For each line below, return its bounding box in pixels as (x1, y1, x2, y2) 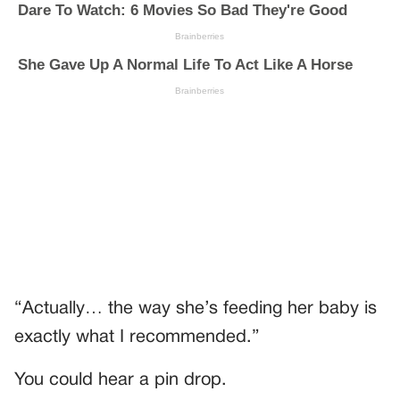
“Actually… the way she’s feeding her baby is (14, 300, 377, 317)
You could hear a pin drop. (14, 371, 227, 388)
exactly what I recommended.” (14, 329, 260, 346)
